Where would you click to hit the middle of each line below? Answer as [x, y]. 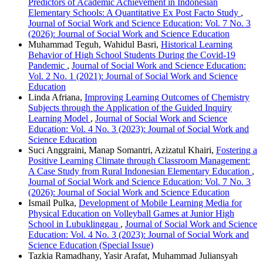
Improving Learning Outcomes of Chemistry [167, 97]
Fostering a [237, 150]
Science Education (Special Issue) [91, 245]
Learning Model [59, 119]
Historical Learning [197, 45]
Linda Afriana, [56, 97]
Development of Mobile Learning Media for [160, 203]
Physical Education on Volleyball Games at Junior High [131, 214]
